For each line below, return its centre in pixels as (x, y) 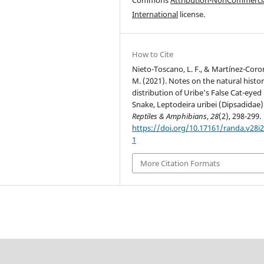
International (155, 14)
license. (192, 14)
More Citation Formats (180, 163)
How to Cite (153, 54)
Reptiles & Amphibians (170, 116)
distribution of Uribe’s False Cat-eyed (197, 92)
